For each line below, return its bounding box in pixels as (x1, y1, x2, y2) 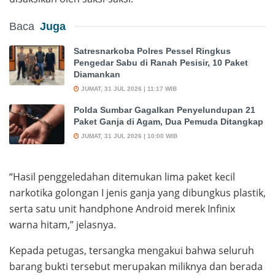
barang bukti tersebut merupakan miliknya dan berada (9, 259, 263, 273)
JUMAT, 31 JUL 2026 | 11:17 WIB (79, 85, 177, 93)
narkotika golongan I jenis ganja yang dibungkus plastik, (9, 185, 266, 199)
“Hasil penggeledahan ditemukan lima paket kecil (9, 169, 235, 184)
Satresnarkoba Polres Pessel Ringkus (74, 46, 231, 56)
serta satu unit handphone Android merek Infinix (9, 201, 235, 215)
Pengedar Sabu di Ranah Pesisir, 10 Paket (74, 58, 248, 68)
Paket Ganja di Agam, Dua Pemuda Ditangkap (74, 117, 263, 127)
